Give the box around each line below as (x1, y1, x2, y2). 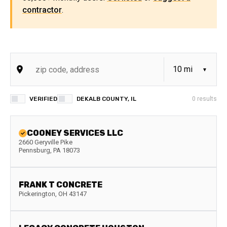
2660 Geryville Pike (19, 138, 72, 146)
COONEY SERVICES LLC (27, 128, 123, 138)
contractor (22, 5, 62, 15)
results (196, 95, 217, 102)
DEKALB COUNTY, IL (77, 95, 136, 102)
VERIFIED (29, 95, 57, 102)
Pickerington (19, 190, 55, 198)
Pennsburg (19, 146, 50, 154)
